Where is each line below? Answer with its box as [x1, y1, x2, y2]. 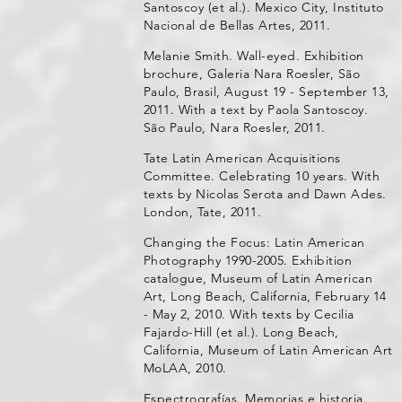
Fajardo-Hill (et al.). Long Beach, [143, 324, 339, 340]
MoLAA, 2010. [143, 360, 227, 376]
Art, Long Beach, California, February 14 [143, 288, 387, 304]
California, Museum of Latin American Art [143, 342, 393, 358]
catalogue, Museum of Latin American [143, 270, 373, 286]
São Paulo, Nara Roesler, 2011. [143, 119, 326, 135]
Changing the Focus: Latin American [143, 234, 365, 250]
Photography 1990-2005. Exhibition [143, 252, 353, 268]
